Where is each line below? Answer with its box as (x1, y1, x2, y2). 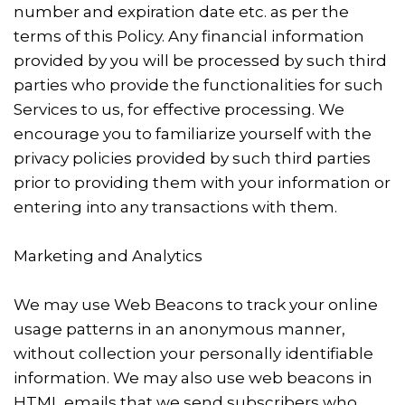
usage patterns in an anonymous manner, (14, 320, 345, 338)
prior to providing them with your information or (14, 174, 391, 192)
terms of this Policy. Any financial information (14, 27, 364, 45)
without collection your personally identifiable (14, 344, 373, 363)
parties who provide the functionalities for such (14, 76, 383, 94)
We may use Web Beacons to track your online (14, 296, 378, 314)
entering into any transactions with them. (14, 198, 337, 216)
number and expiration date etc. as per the (14, 3, 349, 21)
